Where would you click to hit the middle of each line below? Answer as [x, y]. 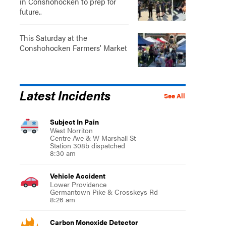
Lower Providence [78, 184]
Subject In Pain [74, 121]
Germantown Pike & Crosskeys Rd [104, 191]
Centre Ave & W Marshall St [93, 137]
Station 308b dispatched [87, 145]
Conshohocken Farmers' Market [73, 47]
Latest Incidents [65, 95]
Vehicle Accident [77, 175]
